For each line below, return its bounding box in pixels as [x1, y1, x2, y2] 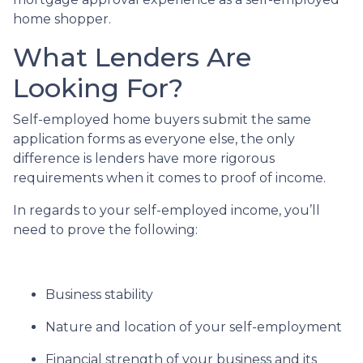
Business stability [45, 287, 153, 302]
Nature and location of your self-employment [45, 319, 342, 335]
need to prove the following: [13, 222, 198, 237]
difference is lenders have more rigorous [13, 151, 275, 166]
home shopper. [13, 11, 111, 27]
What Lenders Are [13, 41, 251, 73]
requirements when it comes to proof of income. [13, 170, 326, 186]
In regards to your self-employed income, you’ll [13, 203, 320, 218]
